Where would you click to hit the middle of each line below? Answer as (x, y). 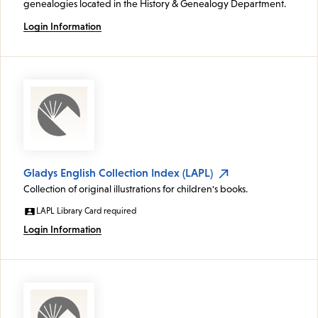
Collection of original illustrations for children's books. (137, 189)
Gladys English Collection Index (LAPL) (118, 173)
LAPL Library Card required (86, 211)
